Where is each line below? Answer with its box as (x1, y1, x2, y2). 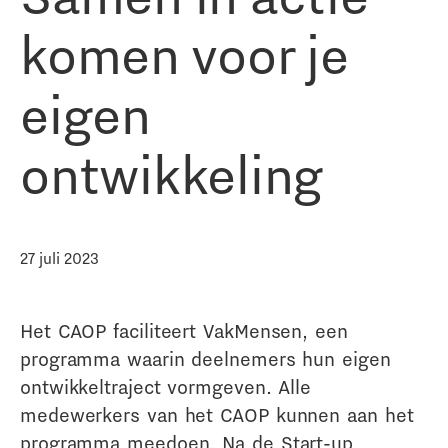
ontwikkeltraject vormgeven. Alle (20, 374, 312, 399)
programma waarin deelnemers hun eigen (20, 346, 391, 371)
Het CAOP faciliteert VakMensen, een (20, 318, 348, 343)
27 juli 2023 (20, 247, 99, 268)
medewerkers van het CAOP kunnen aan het (20, 402, 414, 427)
